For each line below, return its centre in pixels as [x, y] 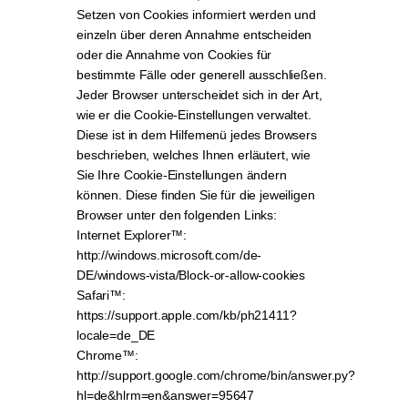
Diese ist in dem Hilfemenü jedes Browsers [197, 135]
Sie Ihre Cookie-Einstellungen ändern [182, 175]
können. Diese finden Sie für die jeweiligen [196, 195]
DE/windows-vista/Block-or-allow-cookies [191, 275]
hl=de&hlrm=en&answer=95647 [166, 395]
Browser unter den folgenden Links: [177, 215]
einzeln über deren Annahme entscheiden [194, 35]
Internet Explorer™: [132, 235]
